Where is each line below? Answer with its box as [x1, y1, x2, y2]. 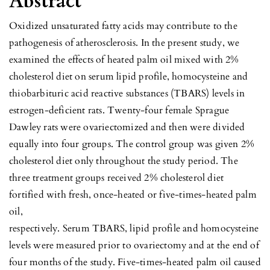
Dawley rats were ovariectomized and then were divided [9, 120, 245, 134]
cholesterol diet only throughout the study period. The [9, 154, 238, 168]
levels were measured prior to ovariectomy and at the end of [9, 238, 259, 252]
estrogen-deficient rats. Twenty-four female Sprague [9, 103, 230, 117]
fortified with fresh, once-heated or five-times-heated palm [9, 187, 257, 201]
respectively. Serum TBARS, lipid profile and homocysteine [9, 221, 259, 235]
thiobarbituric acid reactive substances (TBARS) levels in [9, 86, 245, 100]
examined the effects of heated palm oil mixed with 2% [9, 52, 239, 66]
